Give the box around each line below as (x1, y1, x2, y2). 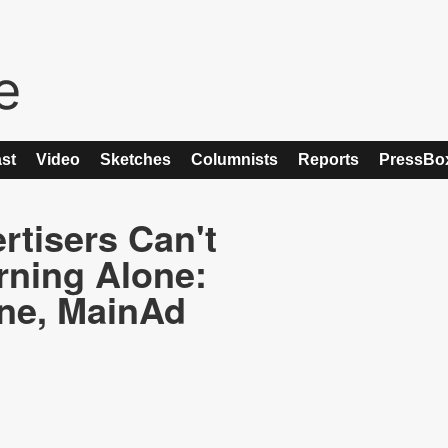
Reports (298, 151, 359, 168)
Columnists (191, 151, 278, 168)
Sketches (100, 151, 171, 168)
